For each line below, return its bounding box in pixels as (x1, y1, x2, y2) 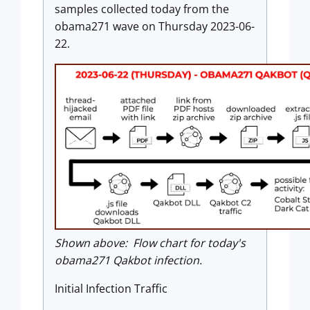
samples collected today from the (55, 1, 229, 17)
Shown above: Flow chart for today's (55, 235, 246, 250)
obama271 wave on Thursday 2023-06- (55, 19, 255, 34)
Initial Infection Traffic (55, 280, 167, 296)
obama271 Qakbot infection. (55, 252, 202, 268)
